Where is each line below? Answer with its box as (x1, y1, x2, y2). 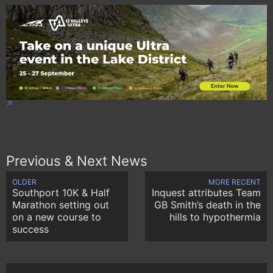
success (12, 223, 49, 236)
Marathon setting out (12, 199, 109, 211)
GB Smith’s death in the (154, 199, 261, 211)
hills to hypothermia (169, 211, 261, 224)
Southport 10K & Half (12, 186, 110, 199)
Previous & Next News (6, 152, 147, 169)
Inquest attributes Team (152, 186, 261, 199)
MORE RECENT (208, 177, 261, 187)
